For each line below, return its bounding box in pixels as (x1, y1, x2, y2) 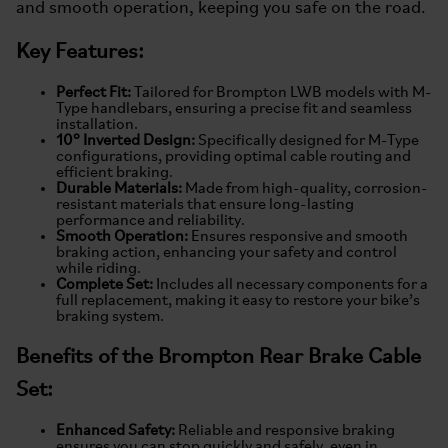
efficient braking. (56, 165, 173, 181)
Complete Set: (56, 277, 153, 293)
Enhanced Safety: (56, 423, 175, 439)
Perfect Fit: (56, 85, 131, 101)
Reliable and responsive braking (175, 423, 395, 439)
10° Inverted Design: (56, 133, 195, 149)
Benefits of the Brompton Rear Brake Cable (16, 346, 421, 369)
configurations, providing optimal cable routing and (56, 149, 411, 165)
